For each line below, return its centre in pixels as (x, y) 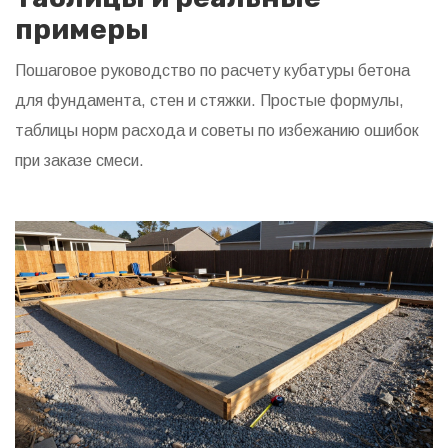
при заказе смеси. (79, 161)
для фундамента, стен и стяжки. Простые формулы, (209, 101)
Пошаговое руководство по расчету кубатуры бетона (212, 71)
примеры (82, 30)
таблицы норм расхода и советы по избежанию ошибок (217, 131)
